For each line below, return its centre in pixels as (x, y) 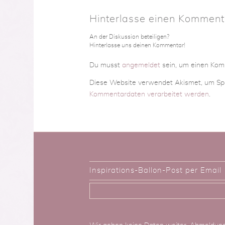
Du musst (105, 65)
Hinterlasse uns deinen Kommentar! (137, 45)
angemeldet (141, 65)
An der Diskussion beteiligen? (129, 36)
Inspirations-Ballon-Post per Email (155, 170)
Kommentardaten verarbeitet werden (149, 94)
